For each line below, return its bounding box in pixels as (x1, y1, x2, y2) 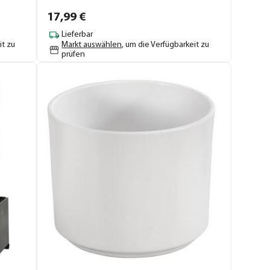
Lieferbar (61, 30, 93, 40)
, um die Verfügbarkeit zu (122, 40, 210, 49)
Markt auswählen (61, 40, 122, 49)
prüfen (61, 49, 86, 59)
